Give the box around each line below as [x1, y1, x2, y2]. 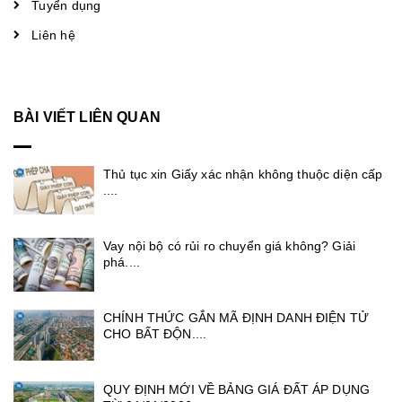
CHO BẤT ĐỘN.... [103, 327, 207, 342]
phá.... [103, 254, 140, 269]
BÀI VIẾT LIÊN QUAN [13, 109, 161, 125]
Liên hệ [31, 27, 75, 42]
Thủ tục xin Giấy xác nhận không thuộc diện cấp [103, 166, 383, 181]
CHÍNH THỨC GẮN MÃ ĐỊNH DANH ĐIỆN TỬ [103, 310, 369, 326]
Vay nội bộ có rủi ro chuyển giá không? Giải [103, 238, 356, 253]
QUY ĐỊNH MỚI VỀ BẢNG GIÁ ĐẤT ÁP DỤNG [103, 382, 371, 398]
